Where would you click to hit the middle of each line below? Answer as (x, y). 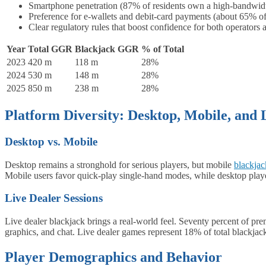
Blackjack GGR (107, 49)
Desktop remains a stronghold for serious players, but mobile (119, 164)
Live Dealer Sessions (54, 198)
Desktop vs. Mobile (51, 141)
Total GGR (50, 49)
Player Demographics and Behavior (113, 257)
